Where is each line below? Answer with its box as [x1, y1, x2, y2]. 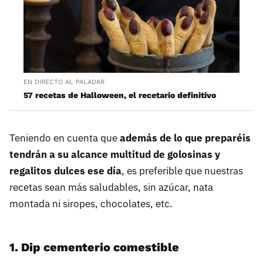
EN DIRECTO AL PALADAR [23, 78, 104, 86]
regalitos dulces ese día [9, 164, 122, 178]
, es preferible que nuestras [122, 164, 243, 178]
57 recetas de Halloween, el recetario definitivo [23, 90, 216, 100]
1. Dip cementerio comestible [9, 240, 179, 255]
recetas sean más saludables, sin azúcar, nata [9, 181, 213, 194]
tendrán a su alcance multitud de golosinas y [9, 148, 220, 161]
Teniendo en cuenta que [9, 131, 120, 145]
